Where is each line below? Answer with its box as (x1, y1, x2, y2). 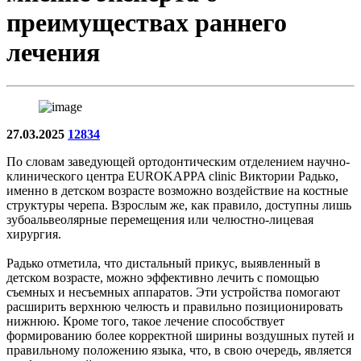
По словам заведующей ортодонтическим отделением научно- (6, 154, 350, 168)
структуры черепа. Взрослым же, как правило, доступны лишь (6, 197, 351, 212)
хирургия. (6, 226, 61, 241)
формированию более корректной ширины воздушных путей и (6, 328, 355, 342)
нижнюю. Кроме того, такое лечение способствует (6, 313, 284, 328)
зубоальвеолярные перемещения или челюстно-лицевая (6, 212, 313, 226)
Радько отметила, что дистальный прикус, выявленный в (6, 255, 321, 270)
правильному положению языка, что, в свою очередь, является (6, 342, 351, 357)
